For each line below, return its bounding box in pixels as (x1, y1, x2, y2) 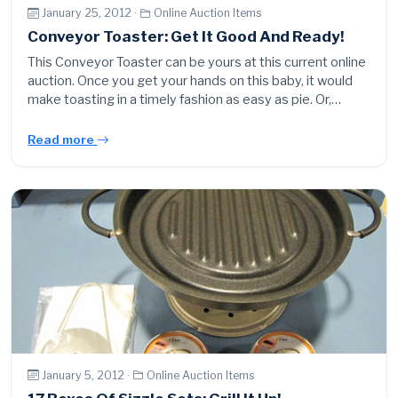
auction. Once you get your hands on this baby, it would (28, 72, 354, 89)
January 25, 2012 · (42, 6, 140, 20)
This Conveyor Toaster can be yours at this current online (28, 53, 367, 70)
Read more (28, 131, 98, 147)
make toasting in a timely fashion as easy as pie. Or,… (28, 91, 342, 107)
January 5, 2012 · (42, 368, 133, 382)
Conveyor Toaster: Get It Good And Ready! (28, 27, 345, 45)
